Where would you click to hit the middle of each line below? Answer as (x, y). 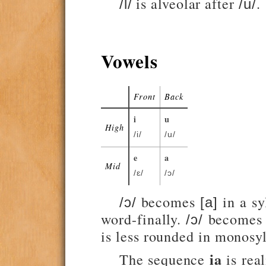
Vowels (129, 61)
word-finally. (144, 219)
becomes (168, 202)
